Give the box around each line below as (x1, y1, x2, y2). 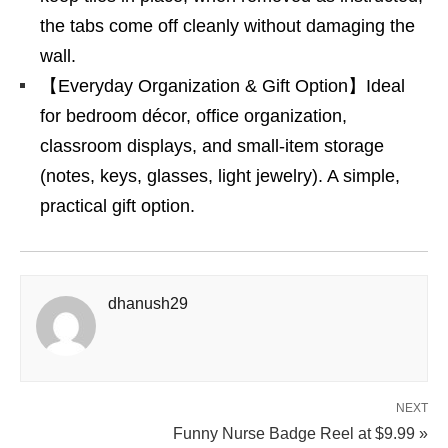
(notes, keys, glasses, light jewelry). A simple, (40, 166, 400, 186)
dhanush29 (108, 295, 188, 312)
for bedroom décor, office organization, (40, 106, 347, 126)
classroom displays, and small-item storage (40, 136, 384, 156)
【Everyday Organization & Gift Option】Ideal (40, 76, 405, 96)
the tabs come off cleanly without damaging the (40, 16, 415, 36)
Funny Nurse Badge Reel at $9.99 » (173, 425, 428, 442)
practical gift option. (40, 196, 195, 216)
